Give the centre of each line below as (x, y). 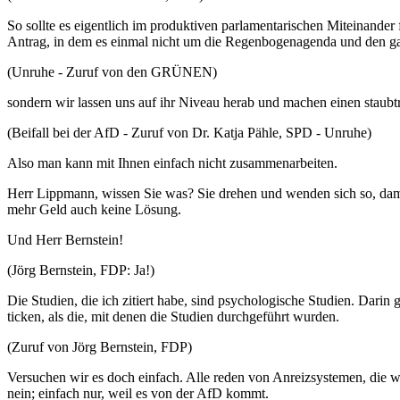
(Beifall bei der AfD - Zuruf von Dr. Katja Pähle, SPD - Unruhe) (189, 133)
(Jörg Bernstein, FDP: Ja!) (81, 270)
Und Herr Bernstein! (65, 240)
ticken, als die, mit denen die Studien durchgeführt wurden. (173, 317)
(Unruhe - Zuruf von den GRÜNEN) (112, 72)
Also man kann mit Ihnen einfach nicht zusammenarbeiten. (172, 163)
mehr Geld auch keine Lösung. (94, 209)
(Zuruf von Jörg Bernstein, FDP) (100, 347)
